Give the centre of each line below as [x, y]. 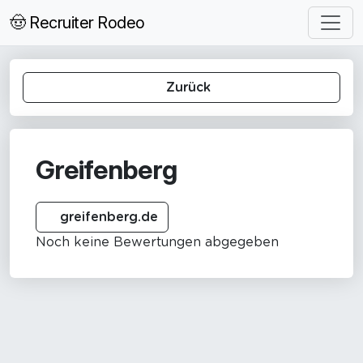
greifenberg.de [107, 217]
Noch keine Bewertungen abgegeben [157, 242]
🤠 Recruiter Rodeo [77, 23]
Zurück [186, 87]
